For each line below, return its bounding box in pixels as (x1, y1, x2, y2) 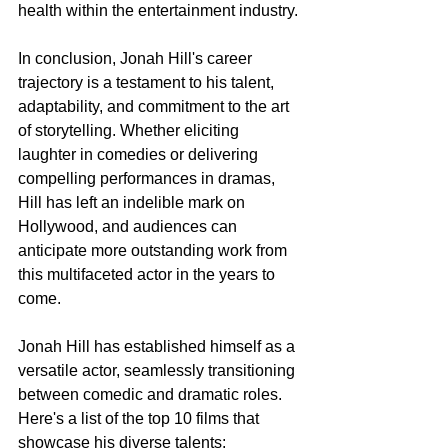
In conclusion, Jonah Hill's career (18, 49, 256, 67)
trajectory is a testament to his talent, (18, 73, 278, 91)
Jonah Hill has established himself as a (18, 337, 299, 355)
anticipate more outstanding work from (18, 241, 291, 259)
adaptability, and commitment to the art (18, 97, 293, 115)
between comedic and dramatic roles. (18, 385, 286, 403)
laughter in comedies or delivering (18, 145, 262, 163)
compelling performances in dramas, (18, 169, 279, 187)
